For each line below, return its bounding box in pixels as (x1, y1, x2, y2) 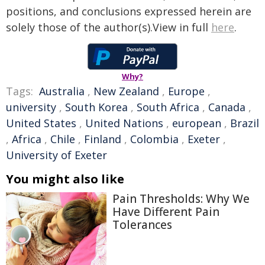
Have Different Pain (112, 204, 219, 219)
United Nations (85, 116, 163, 130)
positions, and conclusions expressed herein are (6, 4, 251, 18)
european (172, 116, 221, 130)
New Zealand (93, 84, 159, 98)
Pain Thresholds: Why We (112, 191, 250, 206)
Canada (208, 100, 245, 114)
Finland (84, 132, 121, 146)
